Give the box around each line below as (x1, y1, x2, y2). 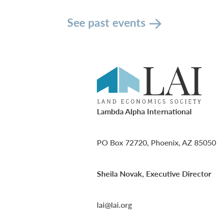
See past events (67, 14, 145, 30)
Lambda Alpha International (97, 106, 192, 117)
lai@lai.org (97, 199, 132, 211)
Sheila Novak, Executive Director (97, 168, 211, 180)
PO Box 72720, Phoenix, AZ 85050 (97, 137, 216, 148)
